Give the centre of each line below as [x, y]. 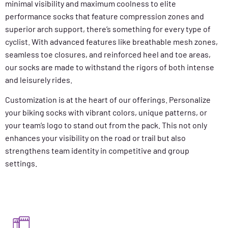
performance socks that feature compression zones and [105, 16]
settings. [21, 163]
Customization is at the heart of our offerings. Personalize [108, 99]
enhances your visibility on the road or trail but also [95, 137]
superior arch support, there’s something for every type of [108, 28]
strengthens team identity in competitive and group [97, 150]
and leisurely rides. [39, 79]
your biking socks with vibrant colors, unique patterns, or [106, 112]
